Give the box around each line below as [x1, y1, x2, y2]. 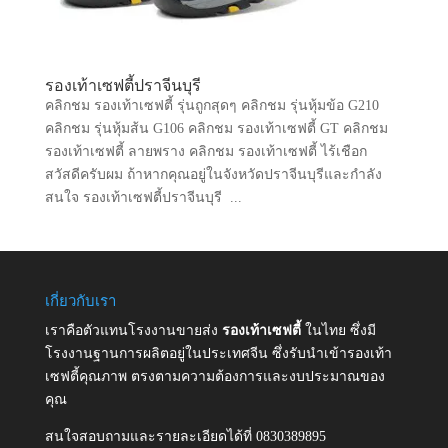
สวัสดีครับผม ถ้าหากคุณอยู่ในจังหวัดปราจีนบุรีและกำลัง [44, 167, 382, 183]
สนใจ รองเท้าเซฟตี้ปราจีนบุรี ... [44, 190, 242, 206]
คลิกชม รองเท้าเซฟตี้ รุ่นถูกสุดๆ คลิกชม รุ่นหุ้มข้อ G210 [44, 98, 379, 114]
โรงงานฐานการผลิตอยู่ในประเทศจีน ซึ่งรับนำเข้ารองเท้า [44, 346, 392, 362]
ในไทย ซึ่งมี [304, 323, 376, 339]
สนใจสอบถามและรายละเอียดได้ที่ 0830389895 [44, 429, 326, 445]
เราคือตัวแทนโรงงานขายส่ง [44, 323, 222, 339]
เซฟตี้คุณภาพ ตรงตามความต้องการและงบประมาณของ [44, 369, 385, 385]
